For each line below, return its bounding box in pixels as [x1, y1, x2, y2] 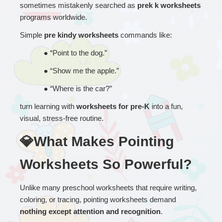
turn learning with [20, 102, 76, 111]
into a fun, [150, 102, 183, 111]
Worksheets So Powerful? [20, 156, 192, 172]
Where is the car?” [53, 84, 112, 93]
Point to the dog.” [53, 48, 107, 57]
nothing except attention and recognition [20, 207, 161, 216]
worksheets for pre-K [76, 102, 150, 111]
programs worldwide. [20, 12, 87, 21]
